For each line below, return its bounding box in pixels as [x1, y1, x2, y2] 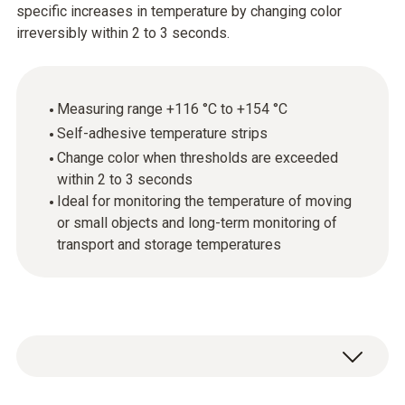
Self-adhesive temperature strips [57, 125, 268, 142]
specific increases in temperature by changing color [16, 3, 342, 20]
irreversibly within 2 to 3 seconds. [16, 24, 230, 42]
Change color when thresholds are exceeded [57, 149, 338, 166]
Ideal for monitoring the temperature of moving [57, 193, 352, 210]
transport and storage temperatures [57, 236, 281, 253]
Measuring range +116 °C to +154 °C [57, 100, 287, 118]
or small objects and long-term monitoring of [57, 214, 337, 231]
